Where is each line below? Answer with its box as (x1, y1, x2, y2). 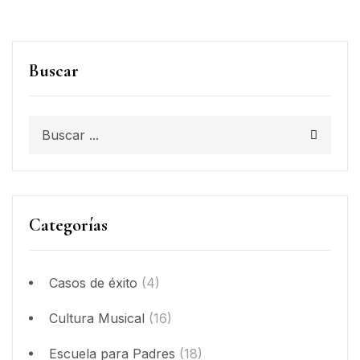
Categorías (29, 215, 108, 236)
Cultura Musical (49, 310, 145, 327)
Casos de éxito (49, 275, 137, 292)
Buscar (29, 60, 79, 82)
